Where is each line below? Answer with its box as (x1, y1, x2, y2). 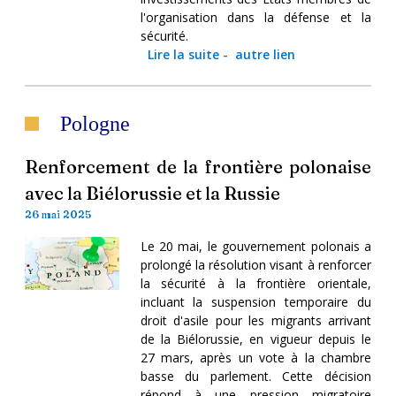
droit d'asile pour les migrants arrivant (140, 311, 371, 329)
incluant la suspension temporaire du (140, 293, 371, 310)
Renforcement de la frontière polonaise (25, 155, 371, 178)
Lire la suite (147, 45, 219, 63)
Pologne (60, 111, 130, 135)
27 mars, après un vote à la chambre (140, 348, 371, 366)
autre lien (234, 45, 295, 63)
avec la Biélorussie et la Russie (25, 181, 280, 204)
